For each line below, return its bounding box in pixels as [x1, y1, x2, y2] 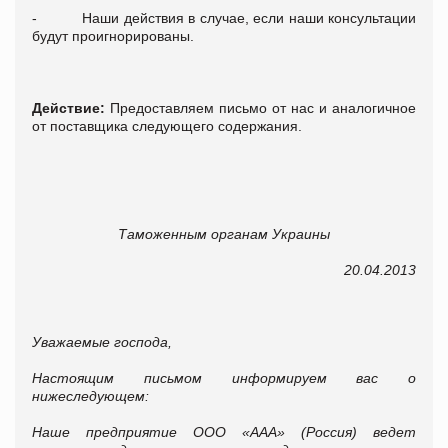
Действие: [32, 99, 105, 116]
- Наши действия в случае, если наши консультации [32, 9, 416, 26]
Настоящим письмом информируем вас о [32, 369, 416, 386]
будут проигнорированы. [32, 27, 194, 44]
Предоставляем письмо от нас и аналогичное [105, 99, 416, 116]
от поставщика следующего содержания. [32, 117, 302, 134]
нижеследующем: [32, 387, 149, 404]
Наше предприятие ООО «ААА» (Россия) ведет [32, 423, 416, 440]
